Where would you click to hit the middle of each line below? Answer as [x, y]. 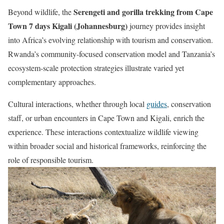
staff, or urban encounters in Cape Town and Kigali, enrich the [106, 117]
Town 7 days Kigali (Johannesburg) [68, 25]
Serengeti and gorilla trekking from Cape [143, 11]
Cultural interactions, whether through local [77, 103]
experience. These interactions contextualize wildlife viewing [103, 131]
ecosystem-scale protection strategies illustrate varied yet [96, 67]
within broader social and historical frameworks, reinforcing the [107, 145]
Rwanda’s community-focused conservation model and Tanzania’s [111, 53]
